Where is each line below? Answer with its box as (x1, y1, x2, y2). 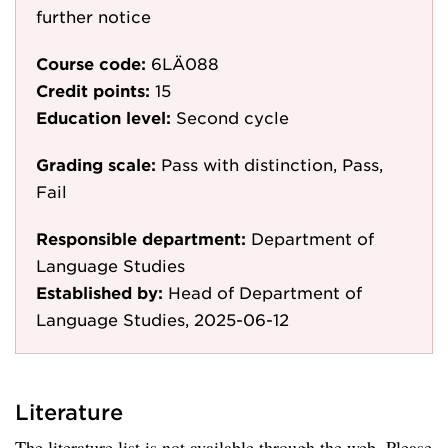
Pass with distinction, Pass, (161, 154, 383, 174)
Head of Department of (168, 282, 362, 302)
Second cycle (176, 107, 289, 127)
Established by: (36, 282, 163, 302)
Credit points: (36, 80, 150, 100)
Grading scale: (36, 154, 156, 174)
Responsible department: (36, 228, 246, 248)
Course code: (36, 53, 146, 73)
